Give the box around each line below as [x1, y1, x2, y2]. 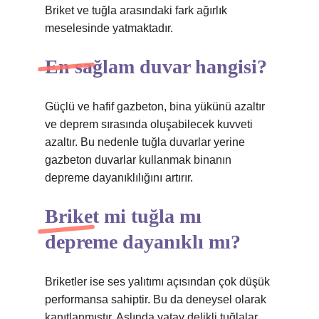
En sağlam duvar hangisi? [45, 56, 267, 78]
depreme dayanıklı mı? [45, 231, 241, 253]
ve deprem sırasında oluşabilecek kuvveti [45, 118, 253, 130]
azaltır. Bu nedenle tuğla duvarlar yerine [45, 136, 245, 148]
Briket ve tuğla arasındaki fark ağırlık [45, 4, 227, 16]
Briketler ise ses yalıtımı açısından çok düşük [45, 276, 270, 288]
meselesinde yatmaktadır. [45, 22, 173, 34]
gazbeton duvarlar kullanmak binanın [45, 154, 231, 166]
